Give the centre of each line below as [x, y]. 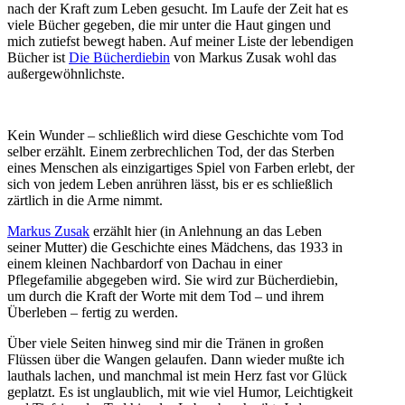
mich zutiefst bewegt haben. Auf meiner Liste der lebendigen [180, 42]
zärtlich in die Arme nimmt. [85, 201]
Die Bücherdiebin [119, 58]
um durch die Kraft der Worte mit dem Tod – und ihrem [165, 297]
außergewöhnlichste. [66, 74]
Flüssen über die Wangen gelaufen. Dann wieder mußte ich [176, 360]
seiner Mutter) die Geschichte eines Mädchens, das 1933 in [175, 248]
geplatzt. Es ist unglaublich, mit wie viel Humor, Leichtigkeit [180, 392]
